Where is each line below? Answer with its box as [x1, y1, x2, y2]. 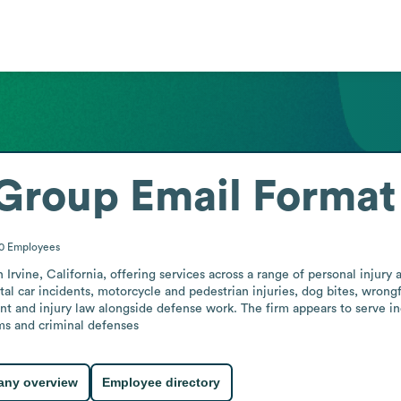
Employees [6, 241, 60, 252]
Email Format [129, 175, 396, 218]
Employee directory [102, 375, 221, 390]
